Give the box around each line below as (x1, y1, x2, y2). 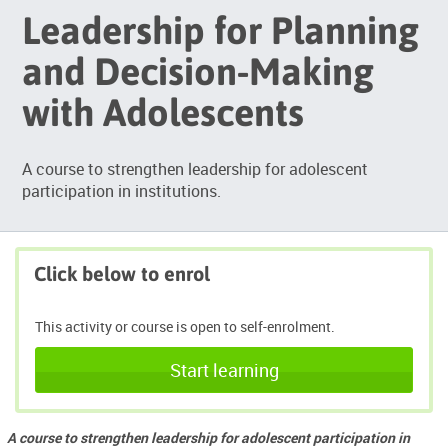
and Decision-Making (22, 50, 375, 94)
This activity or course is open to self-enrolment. (35, 317, 335, 337)
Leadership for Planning (22, 9, 420, 53)
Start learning (169, 358, 279, 383)
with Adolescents (22, 91, 305, 135)
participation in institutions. (22, 180, 222, 203)
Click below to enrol (34, 262, 210, 286)
